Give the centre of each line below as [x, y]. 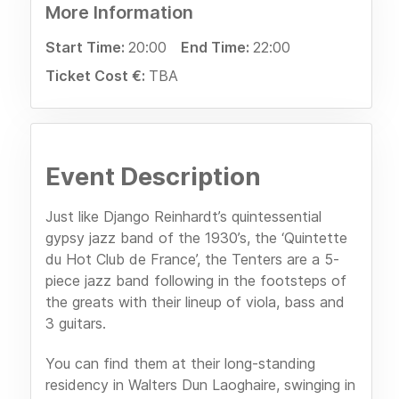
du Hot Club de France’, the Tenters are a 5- [192, 260]
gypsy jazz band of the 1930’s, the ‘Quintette [196, 238]
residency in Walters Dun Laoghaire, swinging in [200, 384]
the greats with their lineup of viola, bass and [195, 302]
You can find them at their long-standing [180, 363]
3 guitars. [76, 324]
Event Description [153, 177]
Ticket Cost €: [97, 76]
